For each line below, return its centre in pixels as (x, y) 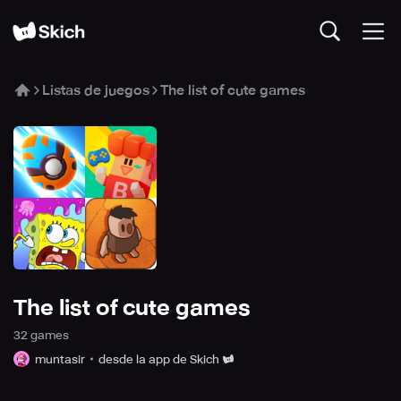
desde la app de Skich (159, 359)
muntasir (60, 359)
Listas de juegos (96, 90)
